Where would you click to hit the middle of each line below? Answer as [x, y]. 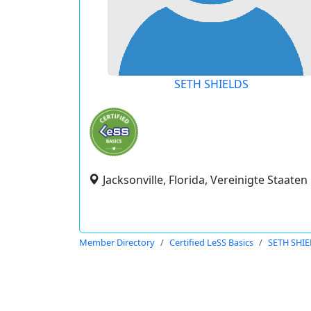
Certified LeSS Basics [211, 242]
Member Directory [117, 242]
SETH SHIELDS [211, 84]
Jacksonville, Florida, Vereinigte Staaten [205, 180]
